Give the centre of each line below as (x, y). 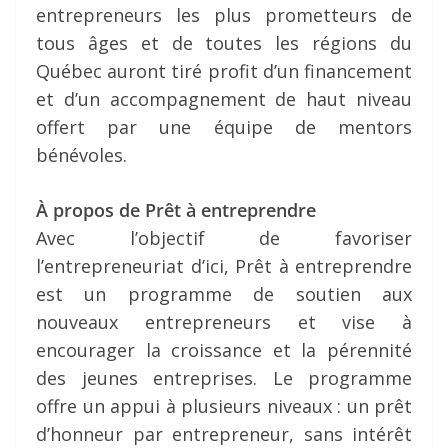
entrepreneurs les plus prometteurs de (224, 15)
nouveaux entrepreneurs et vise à (224, 322)
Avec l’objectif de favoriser (224, 238)
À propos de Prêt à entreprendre (176, 210)
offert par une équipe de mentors (224, 127)
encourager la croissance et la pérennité (224, 350)
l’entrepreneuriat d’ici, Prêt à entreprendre (224, 266)
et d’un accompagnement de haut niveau (224, 99)
